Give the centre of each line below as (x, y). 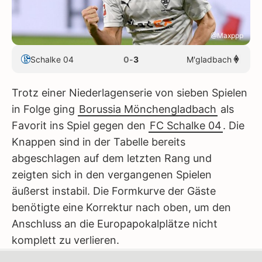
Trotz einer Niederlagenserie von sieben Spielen (130, 93)
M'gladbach (209, 59)
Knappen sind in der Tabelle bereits (99, 142)
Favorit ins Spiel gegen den (80, 125)
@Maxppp (227, 35)
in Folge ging (45, 109)
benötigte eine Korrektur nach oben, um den (121, 207)
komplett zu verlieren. (65, 240)
